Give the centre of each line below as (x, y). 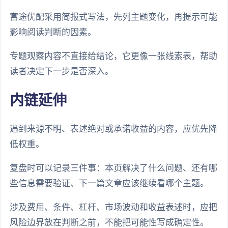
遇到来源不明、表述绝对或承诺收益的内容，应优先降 (113, 129)
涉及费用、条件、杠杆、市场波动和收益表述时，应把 (113, 207)
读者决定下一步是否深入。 (62, 72)
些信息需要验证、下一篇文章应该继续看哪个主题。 (109, 183)
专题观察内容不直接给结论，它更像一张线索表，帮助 (113, 56)
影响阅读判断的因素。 (53, 33)
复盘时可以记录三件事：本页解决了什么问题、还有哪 (113, 168)
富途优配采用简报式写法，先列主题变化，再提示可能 (113, 17)
